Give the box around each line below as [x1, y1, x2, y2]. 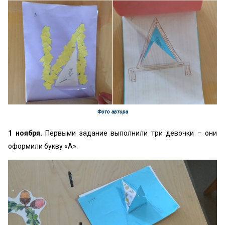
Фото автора [97, 108, 128, 116]
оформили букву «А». [8, 142, 78, 150]
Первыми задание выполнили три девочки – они [42, 129, 217, 137]
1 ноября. [8, 129, 42, 137]
